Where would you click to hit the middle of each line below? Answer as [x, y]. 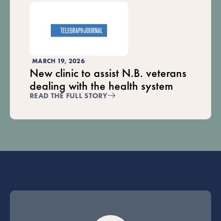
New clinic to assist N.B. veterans [108, 73]
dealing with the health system [101, 86]
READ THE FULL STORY [69, 96]
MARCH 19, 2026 [58, 61]
